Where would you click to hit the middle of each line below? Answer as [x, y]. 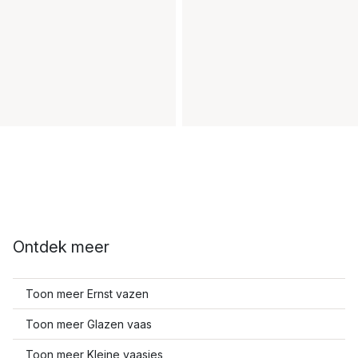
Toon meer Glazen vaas [89, 324]
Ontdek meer [61, 247]
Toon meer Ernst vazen [87, 294]
